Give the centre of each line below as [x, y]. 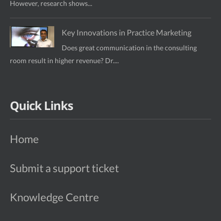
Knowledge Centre [55, 197]
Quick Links [41, 105]
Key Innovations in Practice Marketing [127, 32]
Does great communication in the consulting [129, 47]
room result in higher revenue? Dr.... [64, 60]
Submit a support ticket [64, 168]
